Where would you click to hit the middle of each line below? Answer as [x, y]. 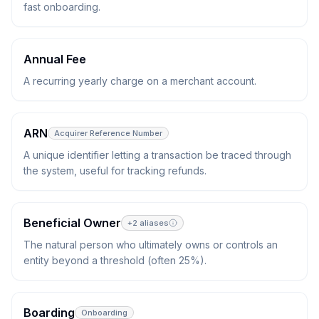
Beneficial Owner [72, 223]
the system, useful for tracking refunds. [115, 171]
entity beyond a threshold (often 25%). [115, 260]
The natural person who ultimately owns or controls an [151, 245]
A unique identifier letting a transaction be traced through [157, 155]
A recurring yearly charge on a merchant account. [140, 81]
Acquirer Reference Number [108, 133]
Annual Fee [55, 59]
